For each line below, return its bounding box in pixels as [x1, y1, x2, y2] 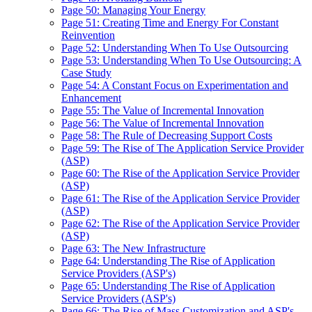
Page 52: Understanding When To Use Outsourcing [61, 42, 288, 54]
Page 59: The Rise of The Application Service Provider [61, 142, 304, 154]
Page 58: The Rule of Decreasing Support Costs [61, 130, 272, 141]
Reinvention [61, 29, 115, 41]
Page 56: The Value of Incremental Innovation [61, 117, 264, 129]
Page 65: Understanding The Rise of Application [61, 280, 275, 292]
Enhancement [61, 92, 121, 104]
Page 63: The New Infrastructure [61, 242, 205, 254]
